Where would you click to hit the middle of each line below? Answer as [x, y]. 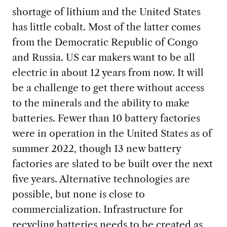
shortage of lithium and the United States [106, 12]
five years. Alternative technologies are [101, 179]
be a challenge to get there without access [108, 88]
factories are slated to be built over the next [112, 164]
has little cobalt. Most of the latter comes [106, 27]
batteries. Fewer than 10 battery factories [106, 118]
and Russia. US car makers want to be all [103, 58]
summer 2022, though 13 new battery [96, 149]
